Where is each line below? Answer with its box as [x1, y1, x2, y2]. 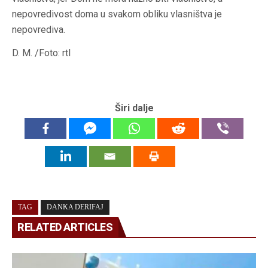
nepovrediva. [12, 24, 65, 36]
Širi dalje [114, 102, 154, 114]
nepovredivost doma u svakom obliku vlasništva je [12, 8, 222, 20]
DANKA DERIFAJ [47, 203, 103, 212]
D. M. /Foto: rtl [12, 47, 71, 59]
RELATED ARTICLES [17, 221, 112, 234]
